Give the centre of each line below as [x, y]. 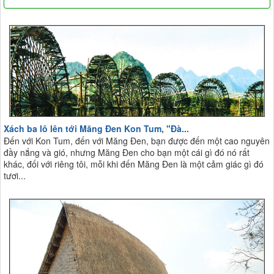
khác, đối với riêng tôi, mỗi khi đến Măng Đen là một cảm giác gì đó [134, 164]
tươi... [15, 175]
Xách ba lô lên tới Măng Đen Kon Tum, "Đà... [96, 128]
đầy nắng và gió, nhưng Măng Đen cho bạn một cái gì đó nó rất [127, 152]
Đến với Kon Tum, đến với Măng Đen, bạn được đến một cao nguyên [137, 140]
